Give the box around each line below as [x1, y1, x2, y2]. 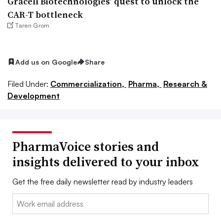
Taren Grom [15, 21, 50, 29]
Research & [163, 79, 207, 89]
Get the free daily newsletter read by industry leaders [12, 177, 193, 187]
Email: [12, 194, 33, 205]
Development [7, 91, 60, 101]
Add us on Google [15, 57, 77, 66]
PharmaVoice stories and [12, 138, 159, 156]
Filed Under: [7, 79, 48, 89]
